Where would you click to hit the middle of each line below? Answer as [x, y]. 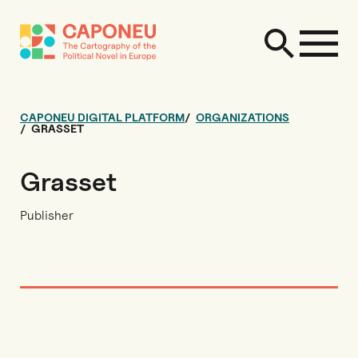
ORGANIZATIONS [243, 117]
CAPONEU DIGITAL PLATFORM [102, 117]
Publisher [47, 215]
